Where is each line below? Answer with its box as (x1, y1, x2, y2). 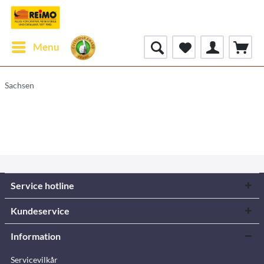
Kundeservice (11, 205, 70, 216)
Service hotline (11, 180, 74, 191)
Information (11, 230, 61, 242)
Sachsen (5, 80, 34, 90)
